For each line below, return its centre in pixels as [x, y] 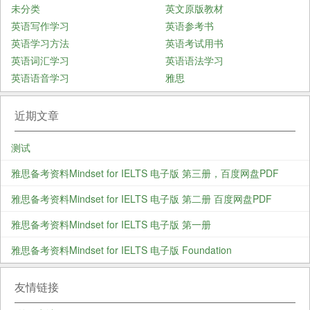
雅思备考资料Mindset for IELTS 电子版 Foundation [121, 249]
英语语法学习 [194, 60]
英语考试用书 [194, 43]
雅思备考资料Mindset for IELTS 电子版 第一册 [111, 224]
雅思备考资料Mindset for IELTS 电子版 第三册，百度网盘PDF [145, 173]
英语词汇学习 [40, 60]
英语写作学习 [40, 25]
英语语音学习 [40, 77]
